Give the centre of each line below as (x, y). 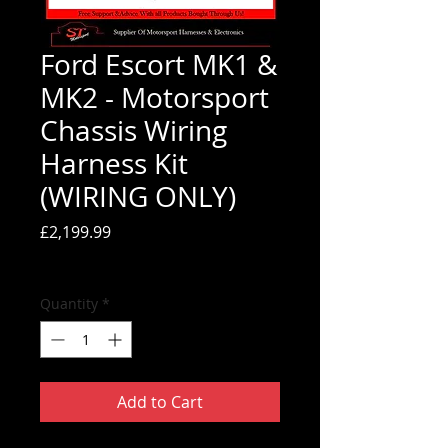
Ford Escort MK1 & (158, 64)
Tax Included (82, 260)
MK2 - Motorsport (154, 97)
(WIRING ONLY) (138, 196)
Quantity (69, 303)
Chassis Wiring (133, 130)
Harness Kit (114, 163)
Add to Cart (160, 402)
